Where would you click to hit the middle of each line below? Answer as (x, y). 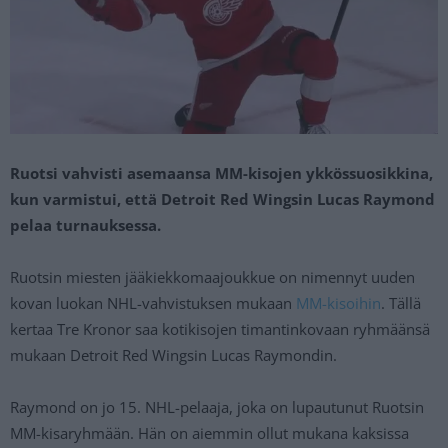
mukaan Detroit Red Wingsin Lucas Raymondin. (173, 354)
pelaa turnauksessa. (85, 224)
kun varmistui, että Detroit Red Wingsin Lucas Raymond (222, 198)
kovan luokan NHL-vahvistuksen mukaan (153, 302)
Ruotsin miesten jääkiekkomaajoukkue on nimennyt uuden (212, 276)
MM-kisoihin (338, 302)
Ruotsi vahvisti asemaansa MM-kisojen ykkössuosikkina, (221, 172)
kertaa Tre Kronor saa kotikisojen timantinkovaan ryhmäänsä (220, 328)
